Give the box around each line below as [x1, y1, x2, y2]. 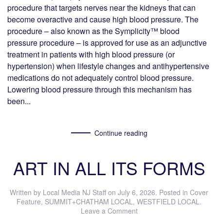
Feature [17, 196, 41, 206]
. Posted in [155, 187, 190, 197]
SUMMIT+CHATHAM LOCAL [45, 196, 133, 206]
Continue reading [94, 127, 147, 138]
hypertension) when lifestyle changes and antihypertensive [7, 60, 209, 72]
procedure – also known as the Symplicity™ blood [7, 25, 180, 36]
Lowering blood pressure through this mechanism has [7, 83, 192, 95]
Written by [10, 187, 43, 197]
